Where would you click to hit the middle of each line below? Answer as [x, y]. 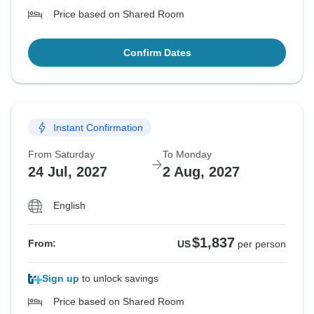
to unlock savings [119, 279]
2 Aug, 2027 [201, 172]
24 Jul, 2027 [68, 172]
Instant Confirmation [98, 127]
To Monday [187, 155]
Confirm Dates [157, 53]
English [69, 206]
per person [262, 244]
